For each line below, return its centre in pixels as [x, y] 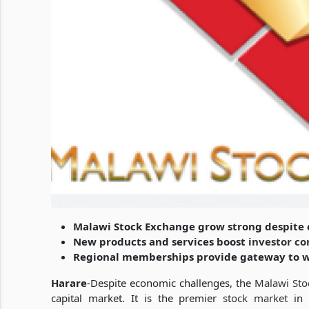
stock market [256, 298]
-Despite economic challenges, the [171, 283]
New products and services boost [161, 241]
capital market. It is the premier [137, 298]
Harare [69, 283]
